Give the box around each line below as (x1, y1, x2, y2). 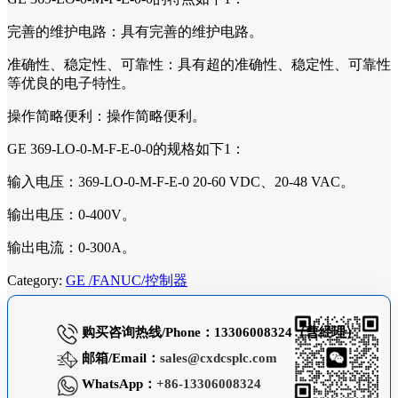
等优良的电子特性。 (7, 75, 135, 91)
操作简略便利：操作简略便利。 (7, 107, 206, 123)
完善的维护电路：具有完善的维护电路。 (7, 23, 263, 39)
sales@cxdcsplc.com (160, 351, 277, 366)
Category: (7, 272, 66, 288)
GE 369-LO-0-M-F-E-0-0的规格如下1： (7, 140, 245, 156)
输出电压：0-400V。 (7, 206, 136, 222)
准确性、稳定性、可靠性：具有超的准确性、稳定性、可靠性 (7, 56, 391, 72)
